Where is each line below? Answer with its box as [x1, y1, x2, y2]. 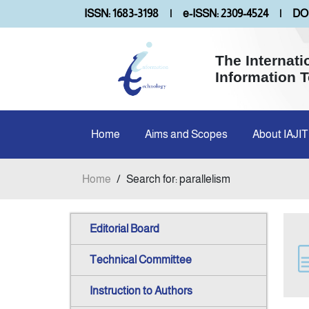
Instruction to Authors [90, 285, 192, 297]
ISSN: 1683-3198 [84, 8, 159, 19]
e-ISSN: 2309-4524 [183, 8, 268, 19]
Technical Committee [90, 254, 192, 266]
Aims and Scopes [145, 128, 228, 140]
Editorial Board [90, 223, 159, 235]
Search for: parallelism [126, 172, 230, 185]
